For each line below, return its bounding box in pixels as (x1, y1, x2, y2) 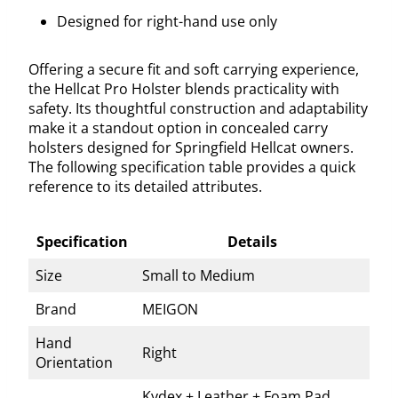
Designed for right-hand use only (57, 12, 277, 32)
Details (227, 232, 277, 252)
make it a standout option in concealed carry (28, 118, 328, 139)
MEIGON (142, 299, 198, 320)
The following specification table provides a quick (28, 157, 355, 178)
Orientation (36, 353, 113, 373)
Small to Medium (142, 266, 255, 286)
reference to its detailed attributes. (28, 177, 262, 197)
